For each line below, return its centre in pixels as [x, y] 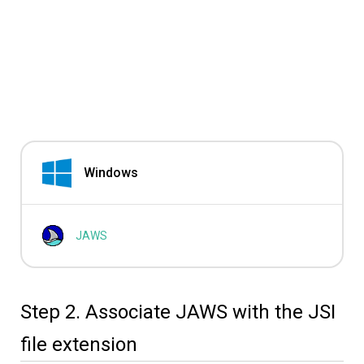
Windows [110, 173]
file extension [79, 345]
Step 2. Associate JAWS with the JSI [178, 312]
